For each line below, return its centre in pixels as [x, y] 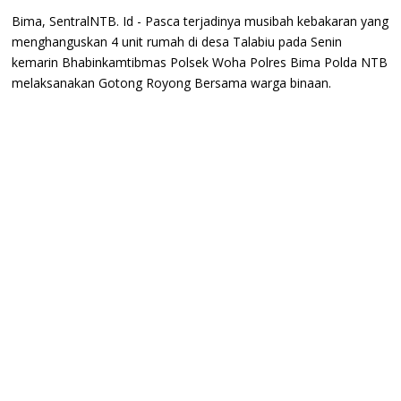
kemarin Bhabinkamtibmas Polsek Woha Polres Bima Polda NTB [200, 62]
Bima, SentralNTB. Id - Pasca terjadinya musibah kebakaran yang [200, 21]
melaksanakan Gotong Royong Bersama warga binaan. [172, 82]
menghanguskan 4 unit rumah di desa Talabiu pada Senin [177, 41]
